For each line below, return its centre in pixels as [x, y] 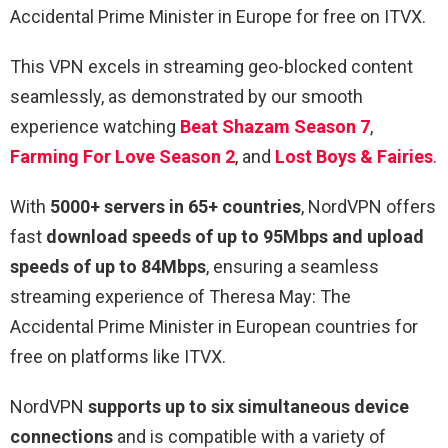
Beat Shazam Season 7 [275, 127]
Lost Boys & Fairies [354, 157]
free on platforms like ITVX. [118, 357]
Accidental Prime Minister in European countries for [214, 327]
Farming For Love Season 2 [122, 157]
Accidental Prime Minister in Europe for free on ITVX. [218, 17]
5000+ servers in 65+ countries [175, 207]
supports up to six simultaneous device [248, 407]
